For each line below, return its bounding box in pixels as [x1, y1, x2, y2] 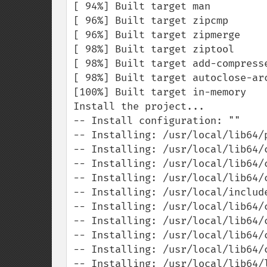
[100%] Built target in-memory [73, 86, 246, 98]
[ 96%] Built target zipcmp [73, 14, 228, 27]
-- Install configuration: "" [73, 114, 240, 127]
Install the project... [73, 100, 204, 113]
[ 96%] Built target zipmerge [73, 29, 240, 41]
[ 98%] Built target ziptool [73, 43, 234, 55]
